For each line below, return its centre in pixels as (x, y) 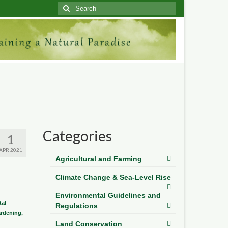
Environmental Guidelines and (108, 195)
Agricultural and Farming (98, 159)
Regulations (76, 205)
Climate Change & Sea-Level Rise (113, 177)
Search (69, 7)
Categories (77, 136)
